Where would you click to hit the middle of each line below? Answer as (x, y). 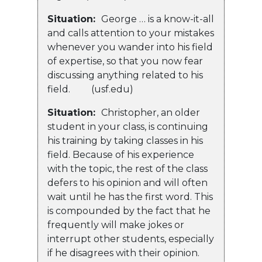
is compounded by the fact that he (129, 211)
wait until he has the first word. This (130, 197)
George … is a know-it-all (158, 19)
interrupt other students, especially (131, 239)
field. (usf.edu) (90, 89)
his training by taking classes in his (125, 141)
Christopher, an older (151, 113)
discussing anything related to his (125, 75)
